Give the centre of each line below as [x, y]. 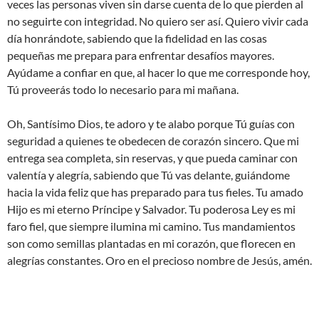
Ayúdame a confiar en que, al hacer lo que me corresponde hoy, [158, 73]
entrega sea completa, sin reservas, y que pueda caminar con [152, 158]
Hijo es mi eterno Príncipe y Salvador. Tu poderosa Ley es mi [151, 209]
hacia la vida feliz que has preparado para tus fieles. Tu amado [155, 192]
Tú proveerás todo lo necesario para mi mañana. [123, 90]
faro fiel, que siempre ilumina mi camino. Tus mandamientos [151, 226]
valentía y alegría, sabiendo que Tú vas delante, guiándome [148, 175]
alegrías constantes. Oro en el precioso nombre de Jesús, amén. [159, 261]
